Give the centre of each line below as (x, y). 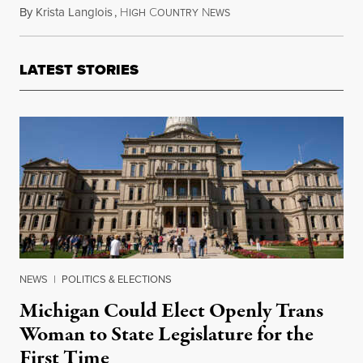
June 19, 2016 (263, 13)
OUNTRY (178, 13)
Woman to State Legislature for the (167, 335)
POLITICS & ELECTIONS (117, 280)
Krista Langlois (74, 13)
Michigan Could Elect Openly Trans (171, 312)
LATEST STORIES (79, 70)
